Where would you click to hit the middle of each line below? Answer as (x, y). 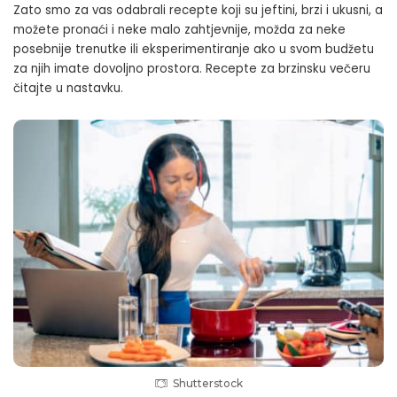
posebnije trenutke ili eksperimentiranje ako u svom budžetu (194, 49)
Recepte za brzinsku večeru (288, 68)
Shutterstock (208, 383)
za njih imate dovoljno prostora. (109, 68)
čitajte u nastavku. (68, 88)
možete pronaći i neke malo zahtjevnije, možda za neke (179, 29)
